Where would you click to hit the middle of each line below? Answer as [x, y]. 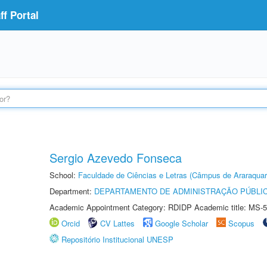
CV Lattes [117, 223]
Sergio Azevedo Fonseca [116, 158]
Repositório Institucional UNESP [117, 239]
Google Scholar [181, 223]
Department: [72, 191]
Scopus [241, 223]
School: [64, 175]
